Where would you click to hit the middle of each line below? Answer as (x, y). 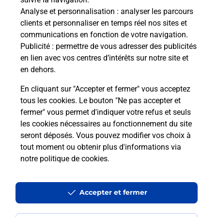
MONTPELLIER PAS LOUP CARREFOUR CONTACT (84, 118)
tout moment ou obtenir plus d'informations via (101, 147)
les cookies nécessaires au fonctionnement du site (106, 124)
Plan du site (26, 170)
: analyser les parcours (154, 11)
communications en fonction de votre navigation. (104, 35)
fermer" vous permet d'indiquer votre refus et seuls (106, 112)
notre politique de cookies (64, 159)
